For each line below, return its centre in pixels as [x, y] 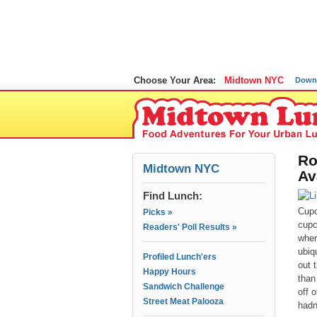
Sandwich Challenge [184, 287]
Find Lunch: [173, 196]
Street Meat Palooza [183, 301]
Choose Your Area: [175, 80]
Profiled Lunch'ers [180, 257]
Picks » [158, 212]
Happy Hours [169, 272]
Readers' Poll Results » [190, 227]
